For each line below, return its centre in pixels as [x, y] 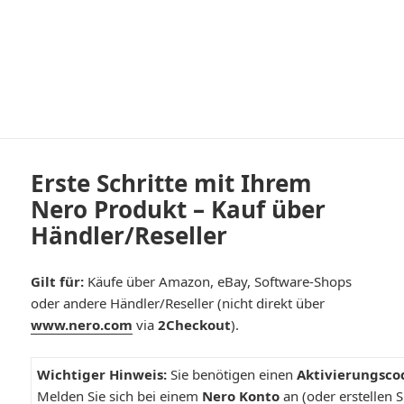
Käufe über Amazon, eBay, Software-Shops [218, 281]
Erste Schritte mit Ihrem [172, 183]
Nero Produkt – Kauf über [179, 209]
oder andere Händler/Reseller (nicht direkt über [178, 303]
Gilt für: [58, 281]
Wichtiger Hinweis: [102, 374]
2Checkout [195, 324]
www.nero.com [82, 324]
